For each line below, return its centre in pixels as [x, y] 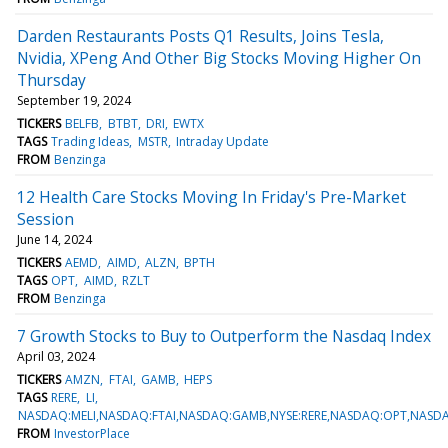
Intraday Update [222, 141]
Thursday [51, 79]
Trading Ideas [90, 141]
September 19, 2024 [74, 100]
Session [45, 218]
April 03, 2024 [56, 356]
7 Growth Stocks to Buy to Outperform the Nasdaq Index [224, 335]
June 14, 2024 [54, 239]
